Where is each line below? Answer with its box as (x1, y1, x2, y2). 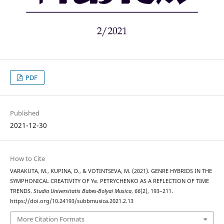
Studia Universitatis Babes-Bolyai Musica (33, 187, 131, 195)
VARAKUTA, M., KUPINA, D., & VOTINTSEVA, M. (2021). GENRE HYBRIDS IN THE (9, 167, 212, 175)
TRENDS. (9, 187, 33, 195)
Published (9, 108, 39, 117)
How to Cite (9, 154, 45, 163)
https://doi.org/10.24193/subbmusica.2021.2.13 (9, 197, 133, 205)
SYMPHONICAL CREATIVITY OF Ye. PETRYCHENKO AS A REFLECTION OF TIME (9, 177, 209, 185)
